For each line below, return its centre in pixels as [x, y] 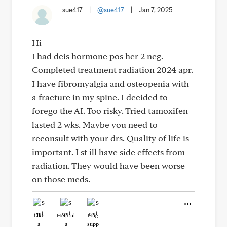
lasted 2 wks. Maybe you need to [95, 124]
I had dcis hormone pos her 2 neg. [98, 56]
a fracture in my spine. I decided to [100, 97]
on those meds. [61, 179]
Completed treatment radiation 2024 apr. [112, 70]
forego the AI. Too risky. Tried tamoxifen [110, 111]
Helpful [66, 215]
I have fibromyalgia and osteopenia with [110, 83]
